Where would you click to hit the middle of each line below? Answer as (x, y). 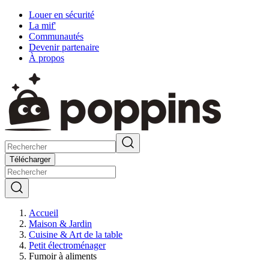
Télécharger (30, 159)
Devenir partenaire (64, 47)
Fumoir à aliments (63, 256)
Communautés (56, 36)
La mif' (42, 26)
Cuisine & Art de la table (76, 234)
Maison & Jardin (60, 224)
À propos (47, 58)
